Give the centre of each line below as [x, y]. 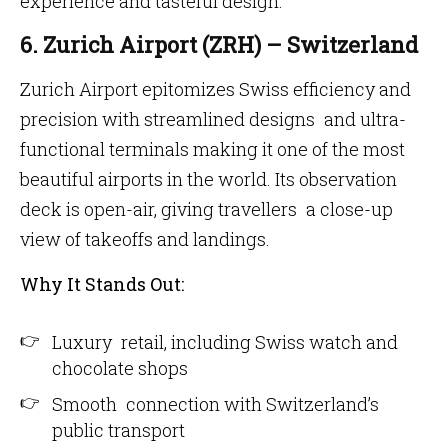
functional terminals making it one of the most [212, 149]
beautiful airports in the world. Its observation [208, 179]
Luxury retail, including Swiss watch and [225, 342]
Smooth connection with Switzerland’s [215, 404]
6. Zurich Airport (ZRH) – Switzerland [219, 44]
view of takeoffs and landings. [145, 239]
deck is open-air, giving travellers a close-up [206, 209]
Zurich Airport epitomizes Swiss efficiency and [215, 89]
